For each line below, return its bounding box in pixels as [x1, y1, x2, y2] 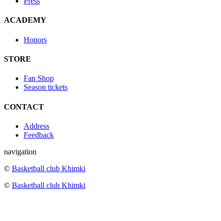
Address [24, 121, 49, 130]
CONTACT [4, 102, 44, 111]
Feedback [24, 130, 54, 139]
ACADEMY [4, 16, 46, 25]
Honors [24, 35, 47, 44]
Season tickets [24, 83, 68, 92]
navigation [4, 147, 37, 156]
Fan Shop [24, 74, 54, 83]
